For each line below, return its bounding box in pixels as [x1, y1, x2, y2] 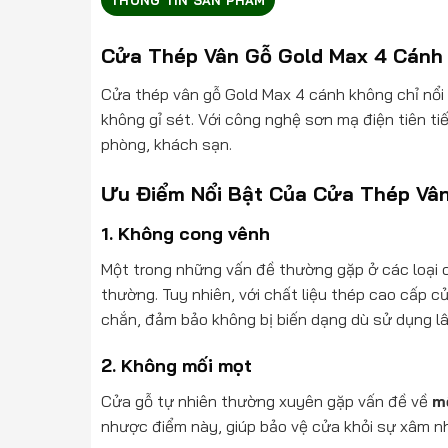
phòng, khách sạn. [100, 133, 232, 154]
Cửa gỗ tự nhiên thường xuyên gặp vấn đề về [100, 391, 432, 412]
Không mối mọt [120, 354, 252, 378]
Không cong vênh [117, 221, 270, 245]
